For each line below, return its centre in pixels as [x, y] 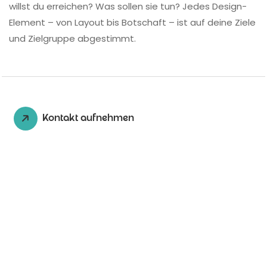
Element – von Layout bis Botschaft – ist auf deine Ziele [132, 22]
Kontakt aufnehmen [88, 119]
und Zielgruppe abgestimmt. [72, 38]
